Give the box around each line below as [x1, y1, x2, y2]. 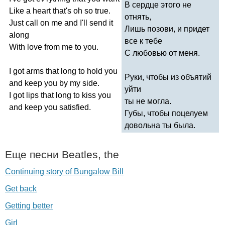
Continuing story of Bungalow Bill [5, 167, 124, 176]
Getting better [5, 201, 53, 210]
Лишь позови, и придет [125, 24, 209, 33]
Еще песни [5, 148, 62, 160]
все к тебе [125, 36, 162, 45]
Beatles [62, 148, 98, 160]
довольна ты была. [125, 121, 195, 130]
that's [53, 6, 71, 15]
